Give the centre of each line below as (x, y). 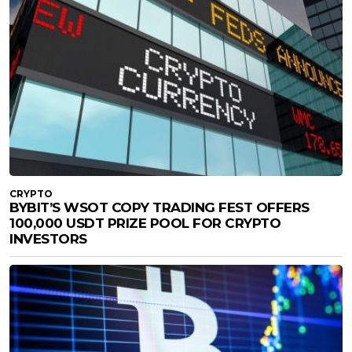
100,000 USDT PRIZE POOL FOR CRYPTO (145, 224)
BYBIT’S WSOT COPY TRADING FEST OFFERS (159, 208)
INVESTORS (48, 239)
